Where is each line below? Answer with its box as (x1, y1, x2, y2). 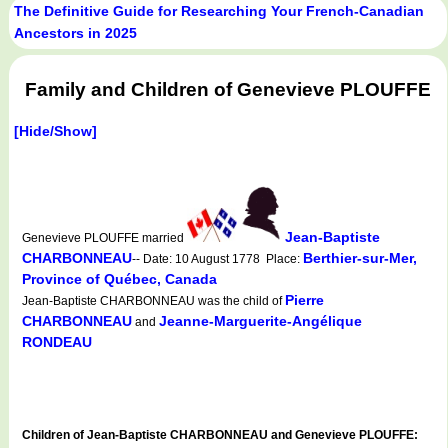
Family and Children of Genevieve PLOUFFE (24, 79, 431, 101)
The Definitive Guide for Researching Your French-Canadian (14, 3, 424, 20)
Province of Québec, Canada (22, 270, 217, 287)
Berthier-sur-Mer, (303, 249, 417, 266)
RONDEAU (22, 333, 92, 350)
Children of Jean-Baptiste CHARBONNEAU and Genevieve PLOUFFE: (22, 427, 418, 442)
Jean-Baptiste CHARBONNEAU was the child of (22, 293, 285, 308)
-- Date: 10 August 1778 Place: (132, 251, 303, 266)
